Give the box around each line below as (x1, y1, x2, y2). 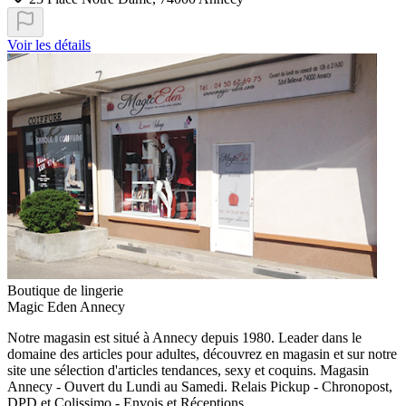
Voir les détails (7, 37, 91, 53)
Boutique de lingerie (7, 283, 123, 299)
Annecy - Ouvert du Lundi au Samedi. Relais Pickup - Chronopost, (7, 379, 392, 395)
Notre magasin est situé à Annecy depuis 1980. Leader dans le (7, 330, 362, 346)
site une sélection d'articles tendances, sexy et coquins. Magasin (7, 362, 369, 379)
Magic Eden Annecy (7, 299, 125, 315)
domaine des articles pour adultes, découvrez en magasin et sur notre (7, 346, 397, 362)
